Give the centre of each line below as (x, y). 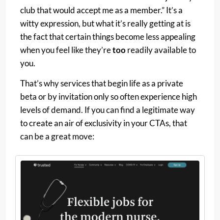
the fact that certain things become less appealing (108, 36)
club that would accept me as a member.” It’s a (101, 10)
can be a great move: (57, 137)
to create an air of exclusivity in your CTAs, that (104, 123)
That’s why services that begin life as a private (102, 83)
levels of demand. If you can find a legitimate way (108, 110)
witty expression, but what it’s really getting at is (105, 23)
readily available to (161, 50)
